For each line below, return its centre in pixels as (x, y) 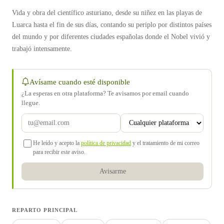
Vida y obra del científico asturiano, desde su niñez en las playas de (107, 13)
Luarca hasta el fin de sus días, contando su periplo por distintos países (112, 25)
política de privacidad (106, 143)
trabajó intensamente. (42, 49)
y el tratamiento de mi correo (165, 143)
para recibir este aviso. (59, 152)
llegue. (31, 103)
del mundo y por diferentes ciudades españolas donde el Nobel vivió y (111, 37)
